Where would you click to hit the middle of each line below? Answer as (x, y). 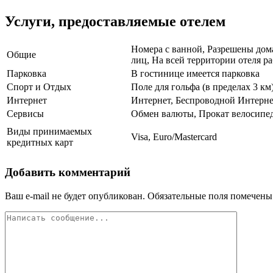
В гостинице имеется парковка (195, 74)
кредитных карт (40, 143)
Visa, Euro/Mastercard (174, 137)
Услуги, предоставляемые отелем (115, 22)
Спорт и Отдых (39, 87)
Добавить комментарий (68, 172)
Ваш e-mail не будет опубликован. (75, 196)
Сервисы (25, 114)
